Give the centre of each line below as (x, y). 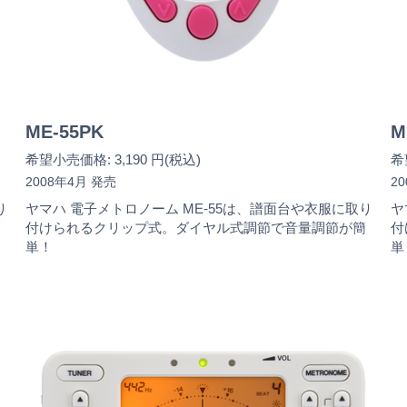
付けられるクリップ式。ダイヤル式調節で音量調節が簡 (196, 228)
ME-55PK (65, 131)
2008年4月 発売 (71, 181)
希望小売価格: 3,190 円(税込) (113, 159)
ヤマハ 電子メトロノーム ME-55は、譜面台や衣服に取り (199, 208)
